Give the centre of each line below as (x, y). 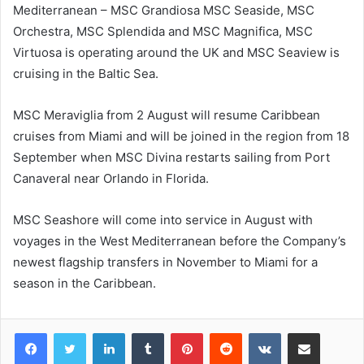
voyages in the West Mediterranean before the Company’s (180, 241)
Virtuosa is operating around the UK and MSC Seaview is (176, 53)
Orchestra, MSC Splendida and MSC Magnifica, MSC (163, 32)
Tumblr (180, 333)
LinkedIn (145, 333)
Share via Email (332, 333)
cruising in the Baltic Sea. (86, 74)
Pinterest (225, 333)
